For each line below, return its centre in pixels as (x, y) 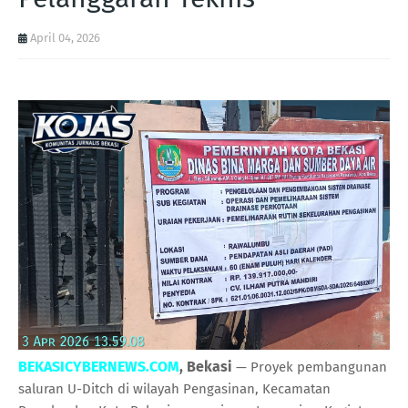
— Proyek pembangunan (310, 367)
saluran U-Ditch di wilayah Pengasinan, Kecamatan (174, 388)
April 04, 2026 (65, 37)
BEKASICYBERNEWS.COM (99, 366)
